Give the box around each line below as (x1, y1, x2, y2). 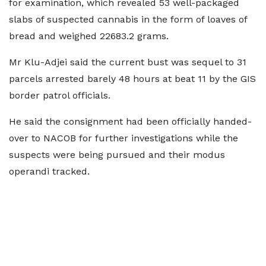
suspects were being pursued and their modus (9, 149, 225, 160)
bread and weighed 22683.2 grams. (9, 30, 169, 42)
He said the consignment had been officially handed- (9, 116, 252, 127)
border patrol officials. (9, 90, 110, 101)
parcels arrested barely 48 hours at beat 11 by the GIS (9, 73, 256, 84)
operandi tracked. (9, 166, 90, 177)
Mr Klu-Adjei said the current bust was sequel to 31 (9, 56, 246, 68)
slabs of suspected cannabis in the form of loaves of (9, 14, 247, 25)
